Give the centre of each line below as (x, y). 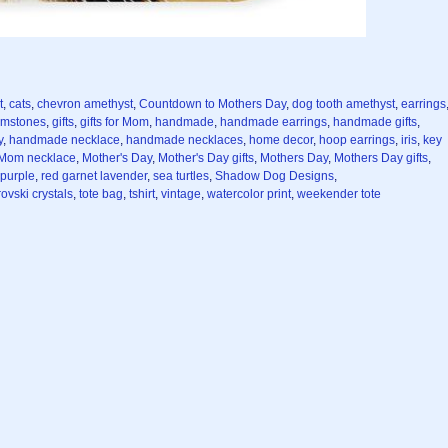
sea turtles (181, 175)
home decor (281, 139)
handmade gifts (375, 121)
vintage (181, 193)
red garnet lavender (94, 175)
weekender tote (339, 193)
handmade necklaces (184, 139)
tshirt (142, 193)
